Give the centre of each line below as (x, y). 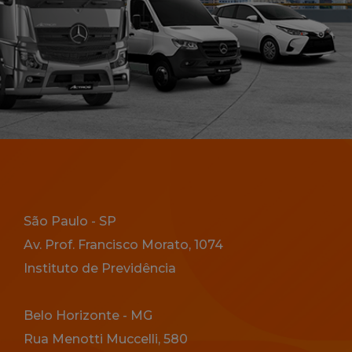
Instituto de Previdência (99, 269)
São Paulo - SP (70, 222)
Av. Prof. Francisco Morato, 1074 (123, 245)
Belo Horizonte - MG (88, 316)
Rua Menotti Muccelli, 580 (105, 339)
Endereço (51, 179)
